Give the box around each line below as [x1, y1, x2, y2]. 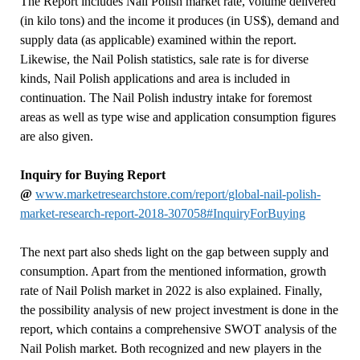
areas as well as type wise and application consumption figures [19, 110, 336, 124]
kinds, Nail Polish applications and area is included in [19, 72, 290, 85]
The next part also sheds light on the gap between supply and [19, 245, 329, 259]
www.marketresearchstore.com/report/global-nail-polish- [35, 187, 321, 201]
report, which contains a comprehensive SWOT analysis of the [19, 322, 337, 336]
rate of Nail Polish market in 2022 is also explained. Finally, [19, 284, 322, 297]
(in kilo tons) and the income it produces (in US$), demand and [19, 14, 339, 27]
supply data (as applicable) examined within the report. [19, 33, 297, 47]
